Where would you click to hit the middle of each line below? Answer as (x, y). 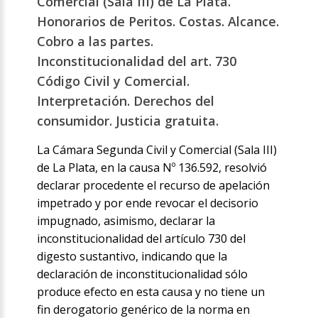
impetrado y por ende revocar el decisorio (148, 203)
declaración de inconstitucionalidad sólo (143, 274)
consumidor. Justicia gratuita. (128, 121)
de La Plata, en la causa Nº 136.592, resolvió (152, 168)
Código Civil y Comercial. (114, 81)
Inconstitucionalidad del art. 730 (137, 61)
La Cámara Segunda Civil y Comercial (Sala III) (157, 150)
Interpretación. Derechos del (126, 101)
